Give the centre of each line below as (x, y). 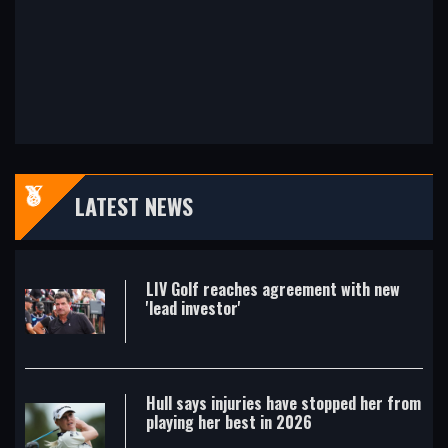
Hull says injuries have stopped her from (283, 403)
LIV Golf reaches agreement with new (273, 289)
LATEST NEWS (134, 206)
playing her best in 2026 (229, 422)
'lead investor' (193, 308)
